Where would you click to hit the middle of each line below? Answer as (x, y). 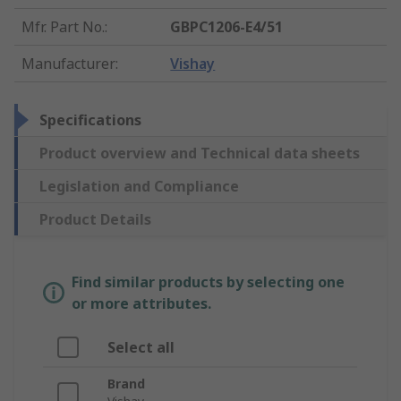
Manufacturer (68, 64)
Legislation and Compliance (139, 187)
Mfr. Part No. (63, 27)
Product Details (95, 220)
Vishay (193, 64)
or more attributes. (141, 304)
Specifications (90, 120)
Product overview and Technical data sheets (200, 154)
